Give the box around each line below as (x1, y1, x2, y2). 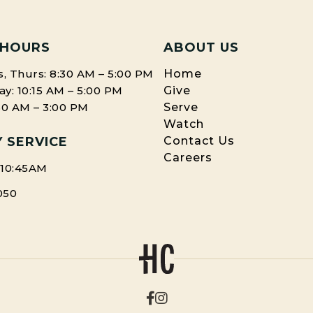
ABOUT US (163, 40, 239, 56)
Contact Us (163, 134, 235, 148)
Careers (163, 151, 212, 165)
